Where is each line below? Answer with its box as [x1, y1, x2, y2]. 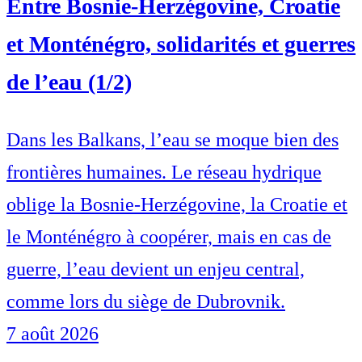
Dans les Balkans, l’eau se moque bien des [6, 129, 339, 151]
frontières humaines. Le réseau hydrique [6, 162, 322, 183]
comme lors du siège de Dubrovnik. [6, 291, 285, 313]
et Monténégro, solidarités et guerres [6, 32, 356, 57]
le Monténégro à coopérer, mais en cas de [6, 226, 331, 248]
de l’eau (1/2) [6, 69, 132, 95]
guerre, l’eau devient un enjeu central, [6, 259, 305, 280]
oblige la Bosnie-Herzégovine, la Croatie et [6, 194, 347, 216]
